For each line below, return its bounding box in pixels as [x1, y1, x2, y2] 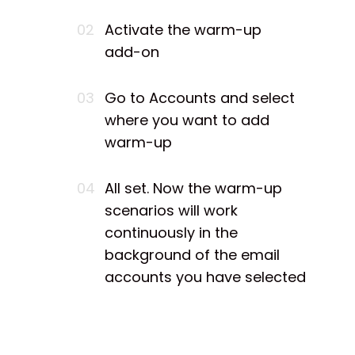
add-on [105, 41, 159, 62]
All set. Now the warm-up [105, 177, 282, 198]
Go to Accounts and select [105, 87, 295, 108]
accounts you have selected [105, 266, 306, 287]
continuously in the [105, 222, 238, 242]
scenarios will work [105, 200, 238, 220]
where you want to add [105, 109, 269, 130]
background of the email [105, 244, 280, 265]
